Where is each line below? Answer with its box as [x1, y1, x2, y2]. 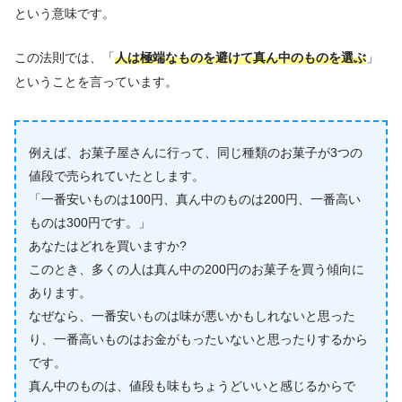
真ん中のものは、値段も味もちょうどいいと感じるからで [29, 379, 356, 394]
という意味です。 [14, 6, 115, 22]
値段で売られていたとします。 [29, 169, 205, 184]
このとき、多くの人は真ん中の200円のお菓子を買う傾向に [29, 262, 365, 277]
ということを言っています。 [14, 74, 178, 90]
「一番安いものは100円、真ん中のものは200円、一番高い [29, 192, 362, 207]
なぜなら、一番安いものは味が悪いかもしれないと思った [29, 309, 356, 324]
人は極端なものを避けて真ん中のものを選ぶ [115, 50, 366, 66]
